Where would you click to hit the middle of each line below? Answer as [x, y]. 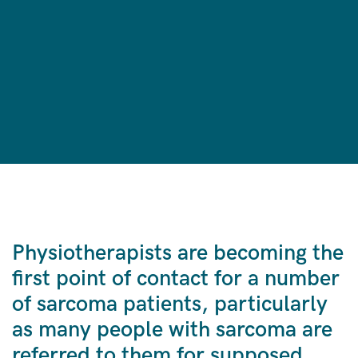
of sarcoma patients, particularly [170, 304]
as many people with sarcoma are [172, 330]
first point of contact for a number [176, 278]
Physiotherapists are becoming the [178, 253]
